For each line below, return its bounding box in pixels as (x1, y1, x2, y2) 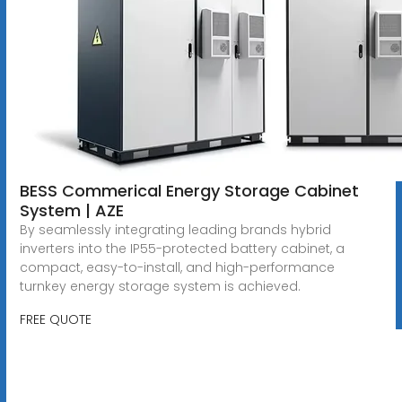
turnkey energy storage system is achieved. (19, 276, 301, 295)
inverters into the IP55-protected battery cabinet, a (19, 239, 345, 258)
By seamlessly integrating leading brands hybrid (19, 220, 331, 239)
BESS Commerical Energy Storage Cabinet (19, 179, 359, 202)
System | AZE (19, 198, 124, 222)
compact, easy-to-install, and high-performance (19, 258, 335, 276)
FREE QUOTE (19, 310, 92, 328)
